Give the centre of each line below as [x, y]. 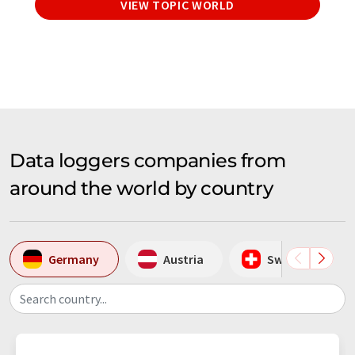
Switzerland [301, 259]
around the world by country [141, 189]
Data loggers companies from [148, 161]
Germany [74, 259]
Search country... [63, 299]
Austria [183, 259]
